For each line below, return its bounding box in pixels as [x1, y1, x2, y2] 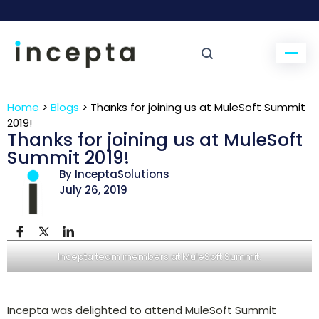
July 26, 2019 [58, 182, 127, 197]
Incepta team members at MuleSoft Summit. [58, 249, 261, 263]
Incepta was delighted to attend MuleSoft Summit [7, 302, 276, 318]
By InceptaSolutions [58, 167, 169, 182]
